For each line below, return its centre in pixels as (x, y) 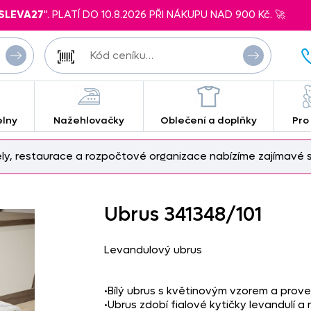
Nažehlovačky (89, 120)
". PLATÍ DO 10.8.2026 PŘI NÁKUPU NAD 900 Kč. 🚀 (165, 14)
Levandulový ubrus (153, 250)
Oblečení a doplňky (209, 120)
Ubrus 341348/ (170, 215)
